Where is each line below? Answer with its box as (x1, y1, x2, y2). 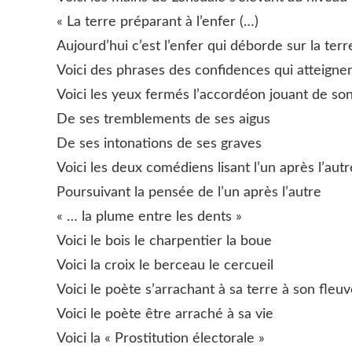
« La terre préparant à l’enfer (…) (57, 14, 258, 29)
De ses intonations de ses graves (57, 136, 262, 151)
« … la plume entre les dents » (57, 209, 242, 224)
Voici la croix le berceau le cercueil (57, 258, 273, 273)
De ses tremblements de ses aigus (57, 112, 270, 126)
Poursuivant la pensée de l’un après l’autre (57, 185, 321, 200)
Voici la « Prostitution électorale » (57, 331, 265, 346)
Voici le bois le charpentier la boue (57, 233, 272, 248)
